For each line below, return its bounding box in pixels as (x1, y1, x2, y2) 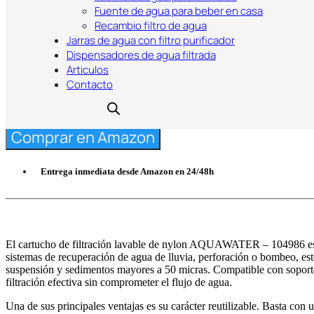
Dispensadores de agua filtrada (66, 48, 216, 62)
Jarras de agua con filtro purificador (66, 33, 235, 48)
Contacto (66, 77, 113, 92)
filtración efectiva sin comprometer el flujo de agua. (6, 275, 235, 288)
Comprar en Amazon (11, 126, 155, 148)
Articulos (66, 62, 109, 77)
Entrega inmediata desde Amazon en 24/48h (41, 165, 214, 177)
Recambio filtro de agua (94, 18, 207, 33)
